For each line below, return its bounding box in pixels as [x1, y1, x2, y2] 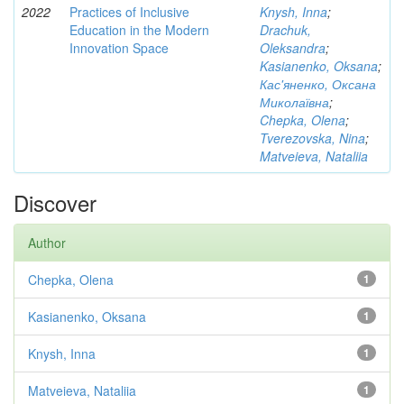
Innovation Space [69, 39, 169, 57]
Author [28, 234, 66, 252]
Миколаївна [260, 93, 329, 111]
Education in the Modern [69, 21, 209, 39]
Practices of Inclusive [69, 3, 189, 21]
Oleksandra [260, 39, 326, 57]
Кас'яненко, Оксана [260, 75, 376, 93]
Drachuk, [260, 21, 311, 39]
